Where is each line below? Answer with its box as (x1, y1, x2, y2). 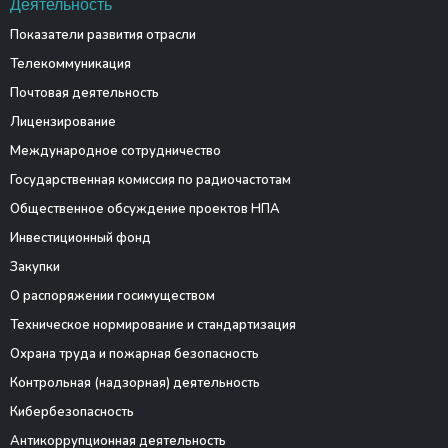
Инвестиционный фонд (9, 229, 151, 247)
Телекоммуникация (9, 55, 131, 73)
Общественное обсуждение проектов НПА (9, 200, 280, 218)
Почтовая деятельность (9, 84, 159, 102)
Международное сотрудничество (9, 142, 221, 160)
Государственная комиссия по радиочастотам (9, 171, 291, 189)
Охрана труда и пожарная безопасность (9, 345, 259, 363)
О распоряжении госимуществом (9, 287, 215, 305)
